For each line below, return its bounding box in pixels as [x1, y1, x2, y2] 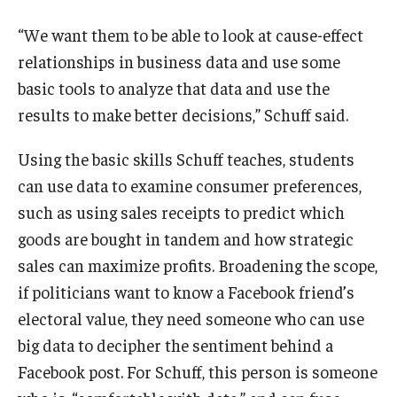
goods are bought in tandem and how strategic [18, 228, 354, 250]
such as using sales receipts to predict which [18, 201, 345, 223]
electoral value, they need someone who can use [18, 307, 364, 330]
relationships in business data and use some [18, 51, 340, 73]
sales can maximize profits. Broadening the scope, [18, 254, 378, 276]
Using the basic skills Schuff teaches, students [18, 148, 354, 170]
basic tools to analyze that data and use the [18, 77, 330, 99]
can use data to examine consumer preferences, [18, 175, 362, 197]
